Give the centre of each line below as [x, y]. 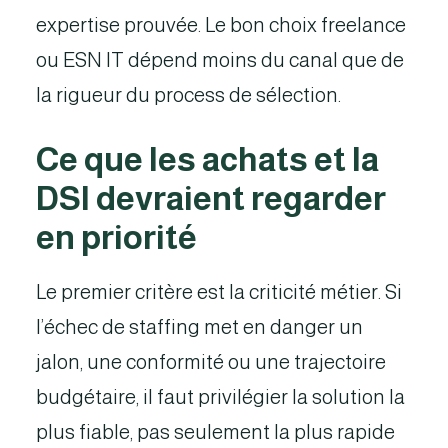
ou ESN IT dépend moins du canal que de [220, 60]
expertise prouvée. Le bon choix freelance [221, 25]
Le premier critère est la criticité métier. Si [219, 292]
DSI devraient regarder [211, 198]
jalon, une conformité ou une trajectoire [211, 362]
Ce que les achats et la [207, 159]
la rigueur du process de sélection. [188, 95]
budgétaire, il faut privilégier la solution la [220, 397]
